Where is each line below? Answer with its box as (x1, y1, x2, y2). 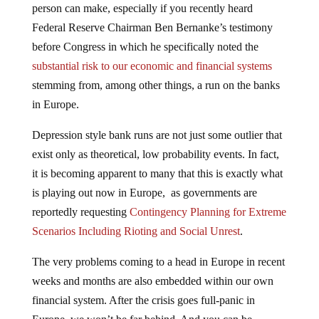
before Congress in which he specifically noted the (31, 29, 258, 41)
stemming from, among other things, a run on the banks (31, 68, 280, 80)
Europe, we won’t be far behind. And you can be (31, 302, 252, 314)
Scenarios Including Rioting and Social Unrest (31, 214, 240, 226)
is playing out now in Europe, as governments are (31, 175, 257, 187)
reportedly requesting (31, 194, 130, 206)
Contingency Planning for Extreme (129, 194, 286, 206)
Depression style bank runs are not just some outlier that (31, 117, 282, 130)
